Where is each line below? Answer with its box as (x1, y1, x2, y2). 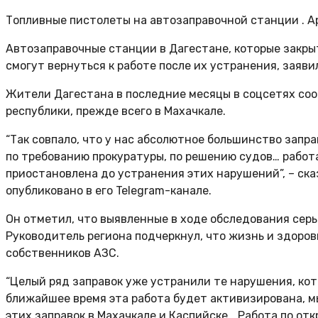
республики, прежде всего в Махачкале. (6, 104, 226, 118)
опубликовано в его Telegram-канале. (6, 184, 212, 197)
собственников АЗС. (6, 246, 119, 260)
